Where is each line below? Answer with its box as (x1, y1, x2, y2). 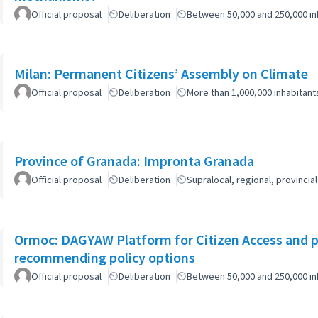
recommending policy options (14, 248, 195, 266)
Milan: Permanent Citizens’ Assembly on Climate (14, 65, 308, 82)
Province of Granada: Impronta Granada (14, 152, 254, 170)
